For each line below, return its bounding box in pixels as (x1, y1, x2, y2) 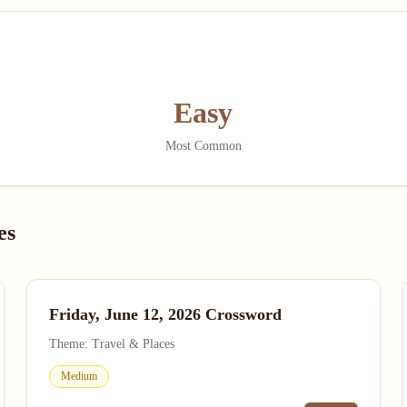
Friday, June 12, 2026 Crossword (49, 305, 283, 323)
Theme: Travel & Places (49, 337, 175, 351)
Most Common (164, 139, 242, 153)
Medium (61, 370, 98, 382)
